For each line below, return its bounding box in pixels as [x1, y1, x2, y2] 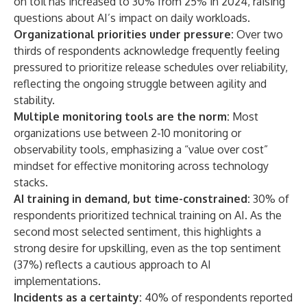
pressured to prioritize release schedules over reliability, [14, 60, 288, 74]
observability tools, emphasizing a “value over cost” [14, 143, 268, 156]
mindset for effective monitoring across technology [14, 159, 269, 173]
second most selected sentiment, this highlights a [14, 225, 261, 238]
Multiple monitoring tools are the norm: [14, 110, 230, 123]
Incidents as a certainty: [14, 291, 142, 304]
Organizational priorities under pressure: [14, 27, 236, 41]
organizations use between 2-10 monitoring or [14, 126, 241, 140]
